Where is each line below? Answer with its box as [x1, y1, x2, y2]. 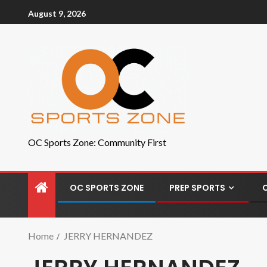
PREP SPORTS [169, 182, 225, 194]
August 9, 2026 [28, 8, 86, 18]
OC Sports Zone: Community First [28, 136, 166, 148]
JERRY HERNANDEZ [64, 230, 153, 241]
